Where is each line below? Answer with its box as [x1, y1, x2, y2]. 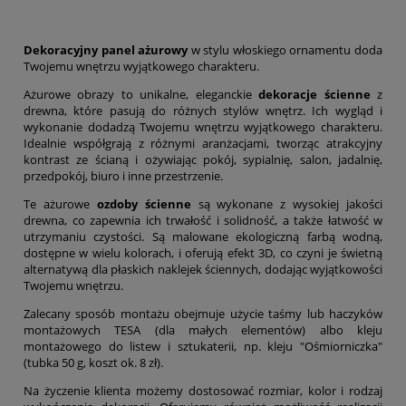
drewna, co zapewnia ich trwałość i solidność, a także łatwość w [24, 212, 382, 229]
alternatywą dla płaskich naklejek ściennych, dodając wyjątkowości [24, 261, 382, 278]
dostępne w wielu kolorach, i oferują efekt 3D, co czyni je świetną [24, 245, 382, 262]
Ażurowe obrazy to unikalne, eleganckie [24, 86, 259, 103]
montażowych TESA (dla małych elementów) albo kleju [24, 322, 382, 339]
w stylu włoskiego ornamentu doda [188, 42, 383, 59]
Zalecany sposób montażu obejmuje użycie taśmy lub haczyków [24, 305, 382, 323]
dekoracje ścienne [258, 86, 371, 103]
